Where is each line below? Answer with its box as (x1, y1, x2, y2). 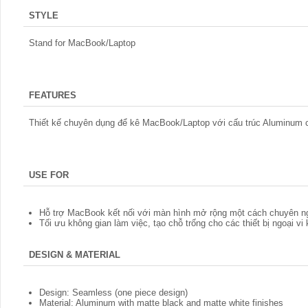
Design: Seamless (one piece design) (39, 287, 188, 298)
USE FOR (29, 170, 69, 180)
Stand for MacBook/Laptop (29, 38, 135, 48)
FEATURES (29, 90, 76, 100)
